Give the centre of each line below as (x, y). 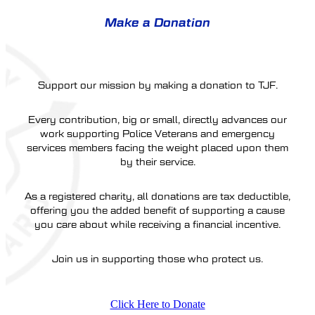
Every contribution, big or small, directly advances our (157, 120)
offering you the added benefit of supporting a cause (157, 211)
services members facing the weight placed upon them (157, 148)
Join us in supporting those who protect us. (157, 259)
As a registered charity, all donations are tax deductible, (157, 197)
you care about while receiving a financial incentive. (157, 225)
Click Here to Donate (157, 304)
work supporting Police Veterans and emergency (157, 134)
